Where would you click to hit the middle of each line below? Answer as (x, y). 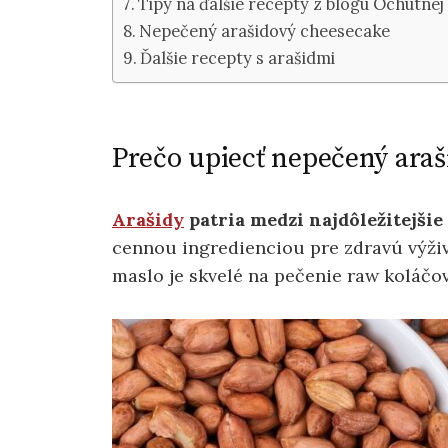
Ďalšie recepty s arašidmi (238, 57)
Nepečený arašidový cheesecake (265, 30)
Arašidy (148, 219)
